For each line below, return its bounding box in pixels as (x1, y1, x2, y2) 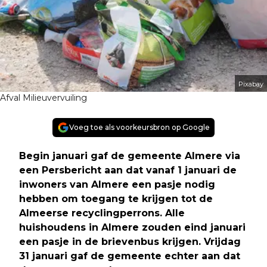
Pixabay (238, 80, 263, 89)
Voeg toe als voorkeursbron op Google (69, 123, 210, 132)
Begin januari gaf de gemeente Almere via (19, 150, 240, 162)
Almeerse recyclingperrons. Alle (19, 207, 185, 219)
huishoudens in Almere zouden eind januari (19, 222, 246, 234)
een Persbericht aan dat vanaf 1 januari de (19, 164, 237, 176)
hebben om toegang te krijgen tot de (19, 193, 213, 205)
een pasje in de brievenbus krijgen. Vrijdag (19, 236, 241, 248)
